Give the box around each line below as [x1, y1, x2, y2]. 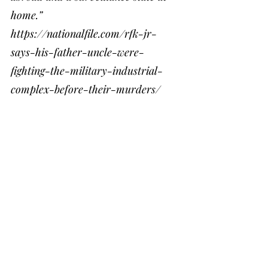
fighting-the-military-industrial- [11, 63, 163, 78]
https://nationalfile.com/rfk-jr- [11, 26, 157, 41]
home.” [11, 7, 42, 22]
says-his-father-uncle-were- [11, 44, 144, 59]
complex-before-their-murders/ [11, 81, 160, 96]
